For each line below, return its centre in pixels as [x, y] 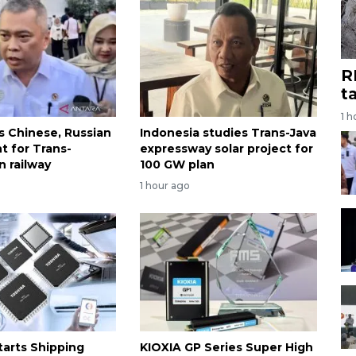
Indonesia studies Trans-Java [228, 133]
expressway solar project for [226, 149]
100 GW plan [177, 165]
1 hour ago [164, 185]
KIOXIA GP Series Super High [226, 347]
